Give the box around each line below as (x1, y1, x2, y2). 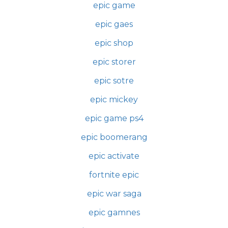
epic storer (92, 57, 136, 67)
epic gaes (95, 19, 133, 30)
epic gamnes (88, 208, 140, 218)
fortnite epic (89, 170, 139, 180)
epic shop (95, 38, 133, 48)
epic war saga (87, 189, 141, 199)
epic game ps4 (84, 113, 144, 124)
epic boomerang (80, 132, 148, 142)
